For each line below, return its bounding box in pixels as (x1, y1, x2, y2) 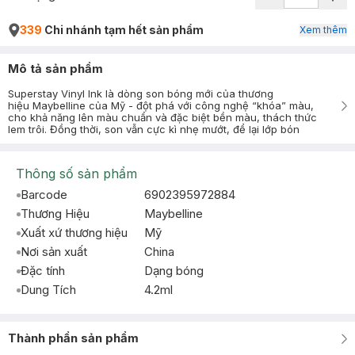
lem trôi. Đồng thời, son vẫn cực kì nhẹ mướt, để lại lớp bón (8, 123, 300, 136)
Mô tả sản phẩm (8, 61, 103, 76)
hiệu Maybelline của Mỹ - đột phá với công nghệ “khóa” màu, (8, 99, 314, 112)
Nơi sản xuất (21, 244, 87, 259)
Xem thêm (300, 24, 347, 36)
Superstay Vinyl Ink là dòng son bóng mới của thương (8, 87, 273, 100)
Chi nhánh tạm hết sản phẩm (42, 23, 204, 36)
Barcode (21, 187, 67, 202)
